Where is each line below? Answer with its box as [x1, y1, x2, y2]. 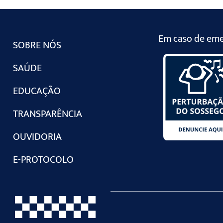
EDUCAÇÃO [13, 82, 61, 100]
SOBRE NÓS [13, 36, 61, 54]
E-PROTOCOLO [13, 151, 74, 168]
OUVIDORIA [13, 128, 62, 145]
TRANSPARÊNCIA [13, 105, 82, 122]
